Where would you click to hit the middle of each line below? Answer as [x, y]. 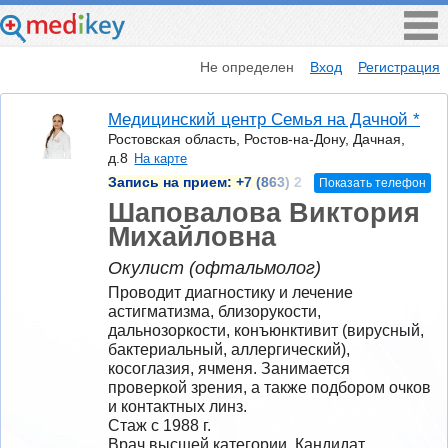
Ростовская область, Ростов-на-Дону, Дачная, [256, 139]
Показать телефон [372, 182]
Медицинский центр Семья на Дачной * [264, 120]
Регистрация [399, 66]
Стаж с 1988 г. [159, 425]
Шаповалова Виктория [264, 212]
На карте [161, 159]
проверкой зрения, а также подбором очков [269, 387]
